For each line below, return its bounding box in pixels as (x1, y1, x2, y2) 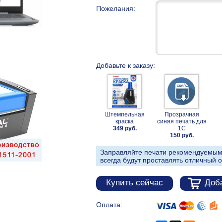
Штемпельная (105, 111, 145, 118)
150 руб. (169, 132, 194, 139)
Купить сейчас (106, 178, 163, 188)
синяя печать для (157, 118, 207, 125)
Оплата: (96, 201, 122, 209)
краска (115, 118, 134, 125)
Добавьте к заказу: (96, 61, 155, 70)
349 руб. (112, 125, 137, 132)
